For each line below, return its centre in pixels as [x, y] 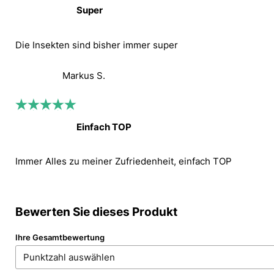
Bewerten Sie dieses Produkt [97, 212]
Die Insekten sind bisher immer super [97, 45]
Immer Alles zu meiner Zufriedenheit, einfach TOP [124, 161]
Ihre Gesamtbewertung [60, 237]
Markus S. [84, 76]
